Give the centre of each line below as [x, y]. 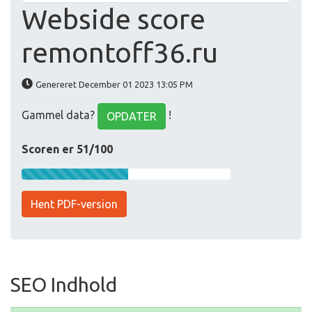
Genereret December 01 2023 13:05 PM [114, 85]
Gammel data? [60, 115]
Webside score [114, 19]
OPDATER [132, 117]
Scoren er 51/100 [67, 149]
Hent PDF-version [74, 204]
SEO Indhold [64, 285]
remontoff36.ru [120, 53]
